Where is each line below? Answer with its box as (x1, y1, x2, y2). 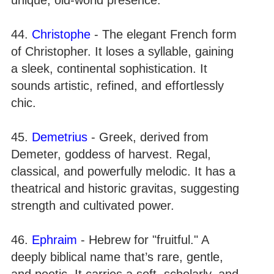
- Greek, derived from (87, 130, 209, 144)
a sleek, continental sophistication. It (11, 61, 207, 75)
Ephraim (32, 232, 77, 246)
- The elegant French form (91, 27, 237, 41)
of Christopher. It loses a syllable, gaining (11, 44, 234, 58)
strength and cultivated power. (11, 198, 174, 212)
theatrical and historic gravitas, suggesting (11, 181, 239, 195)
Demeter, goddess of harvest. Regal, (11, 147, 211, 161)
